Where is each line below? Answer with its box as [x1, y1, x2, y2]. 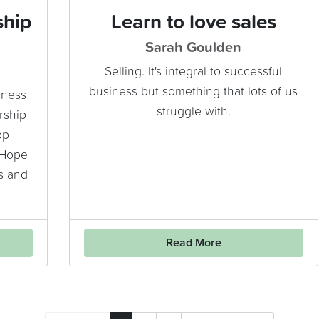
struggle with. [156, 105, 231, 119]
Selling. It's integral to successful [105, 66, 282, 79]
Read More [165, 237, 221, 249]
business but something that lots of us [89, 85, 298, 99]
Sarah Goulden [145, 41, 241, 56]
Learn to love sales [110, 13, 276, 33]
